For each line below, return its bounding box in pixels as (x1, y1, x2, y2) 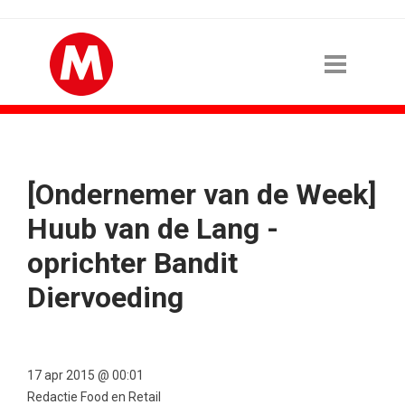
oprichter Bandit (27, 246, 238, 280)
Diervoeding (27, 280, 184, 315)
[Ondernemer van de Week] (27, 177, 376, 212)
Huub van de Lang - (27, 212, 278, 246)
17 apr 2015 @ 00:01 (27, 368, 144, 382)
